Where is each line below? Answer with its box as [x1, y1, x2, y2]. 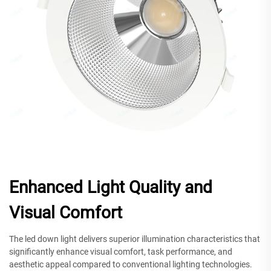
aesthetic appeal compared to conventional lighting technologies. [9, 259, 252, 269]
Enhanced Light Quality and [9, 177, 212, 197]
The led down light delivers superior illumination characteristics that [9, 233, 260, 244]
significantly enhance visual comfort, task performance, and [9, 246, 232, 256]
